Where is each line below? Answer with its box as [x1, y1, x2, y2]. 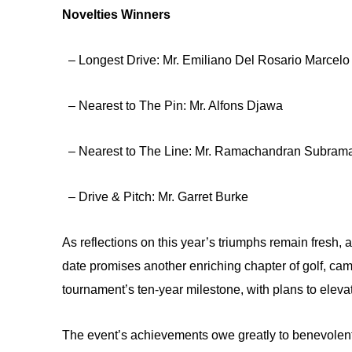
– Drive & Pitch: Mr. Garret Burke [62, 189, 248, 203]
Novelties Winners [62, 7, 174, 21]
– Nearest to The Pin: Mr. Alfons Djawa [62, 98, 283, 112]
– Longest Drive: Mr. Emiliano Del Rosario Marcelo [62, 53, 350, 67]
